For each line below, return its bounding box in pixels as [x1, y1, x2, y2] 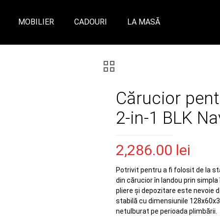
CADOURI [74, 17, 107, 27]
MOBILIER [18, 17, 54, 27]
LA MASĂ [127, 17, 160, 27]
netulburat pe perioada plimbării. [116, 207, 217, 215]
